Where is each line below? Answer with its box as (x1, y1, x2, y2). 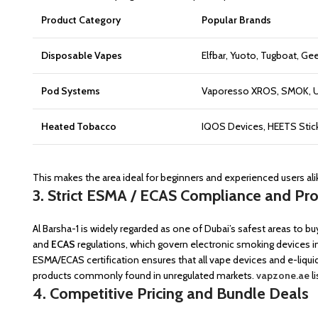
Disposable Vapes (41, 49, 122, 62)
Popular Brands (202, 13, 271, 26)
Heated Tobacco (41, 120, 116, 133)
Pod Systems (41, 84, 100, 97)
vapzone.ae (256, 269, 309, 282)
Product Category (41, 13, 121, 26)
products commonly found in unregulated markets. (33, 269, 256, 282)
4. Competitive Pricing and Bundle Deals (33, 284, 309, 303)
